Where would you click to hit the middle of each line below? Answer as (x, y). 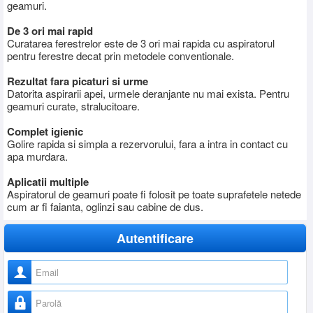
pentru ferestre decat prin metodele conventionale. (121, 55)
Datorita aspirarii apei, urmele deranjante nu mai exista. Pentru (148, 93)
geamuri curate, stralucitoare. (73, 105)
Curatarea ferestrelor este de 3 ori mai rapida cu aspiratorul (141, 43)
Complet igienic (45, 131)
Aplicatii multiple (48, 181)
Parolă (46, 297)
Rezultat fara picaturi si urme (78, 81)
